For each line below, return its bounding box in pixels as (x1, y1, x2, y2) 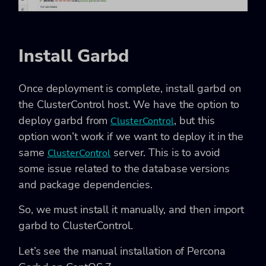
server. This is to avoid (110, 145, 220, 160)
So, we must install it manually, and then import (18, 202, 245, 217)
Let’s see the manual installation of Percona (18, 243, 226, 258)
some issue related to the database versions (18, 161, 230, 176)
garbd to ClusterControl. (18, 218, 133, 233)
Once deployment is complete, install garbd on (18, 81, 241, 96)
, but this (173, 113, 215, 128)
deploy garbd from (18, 113, 111, 128)
